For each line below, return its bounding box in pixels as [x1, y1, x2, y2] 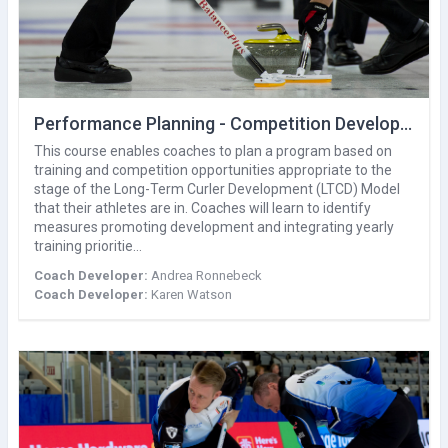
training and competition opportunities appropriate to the [34, 161, 392, 178]
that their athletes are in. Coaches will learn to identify [34, 199, 371, 216]
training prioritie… [34, 237, 142, 254]
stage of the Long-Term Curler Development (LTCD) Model [34, 180, 400, 197]
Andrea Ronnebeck [151, 267, 262, 283]
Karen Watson [151, 286, 232, 302]
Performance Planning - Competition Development [400, 112, 412, 134]
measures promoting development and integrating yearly [34, 218, 394, 235]
